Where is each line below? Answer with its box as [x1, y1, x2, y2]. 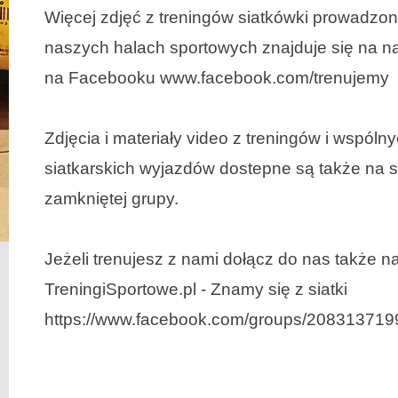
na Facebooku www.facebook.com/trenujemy [44, 68, 389, 87]
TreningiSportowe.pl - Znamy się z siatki [44, 280, 347, 298]
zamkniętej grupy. [44, 189, 179, 208]
